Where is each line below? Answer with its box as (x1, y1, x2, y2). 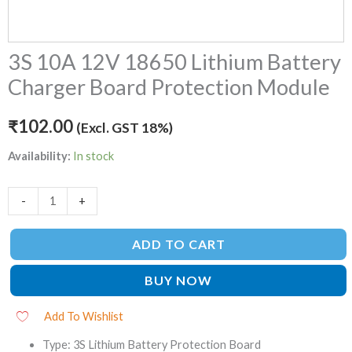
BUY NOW (145, 273, 212, 288)
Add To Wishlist (44, 310, 123, 324)
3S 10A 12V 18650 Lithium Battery (8, 49, 341, 75)
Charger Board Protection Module (8, 74, 330, 101)
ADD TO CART (131, 236, 225, 252)
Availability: (8, 149, 71, 163)
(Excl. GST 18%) (76, 119, 173, 136)
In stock (73, 149, 114, 163)
